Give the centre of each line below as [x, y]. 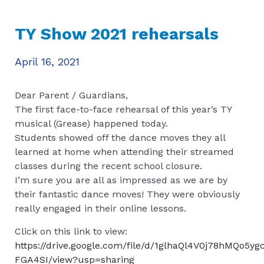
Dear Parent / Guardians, [71, 95]
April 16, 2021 [47, 61]
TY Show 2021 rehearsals [117, 34]
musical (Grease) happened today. [91, 123]
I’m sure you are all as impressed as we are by [121, 180]
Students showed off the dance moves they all [120, 137]
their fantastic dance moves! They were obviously [127, 194]
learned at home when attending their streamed [124, 151]
